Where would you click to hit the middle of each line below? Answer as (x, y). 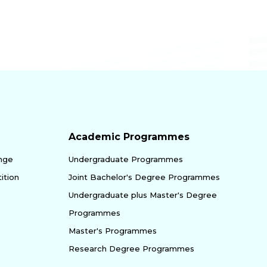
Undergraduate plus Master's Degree (143, 195)
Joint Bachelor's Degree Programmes (144, 177)
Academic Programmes (129, 136)
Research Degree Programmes (131, 248)
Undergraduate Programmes (126, 159)
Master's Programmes (113, 230)
